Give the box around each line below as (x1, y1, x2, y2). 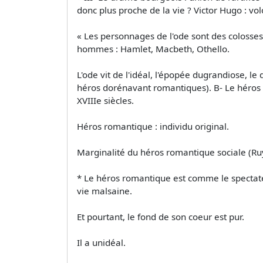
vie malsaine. (77, 184, 132, 197)
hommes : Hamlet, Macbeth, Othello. (77, 42, 230, 55)
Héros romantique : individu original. (77, 120, 229, 132)
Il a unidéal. (77, 236, 126, 248)
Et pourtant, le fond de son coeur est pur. (77, 210, 244, 222)
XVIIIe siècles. (77, 94, 134, 106)
